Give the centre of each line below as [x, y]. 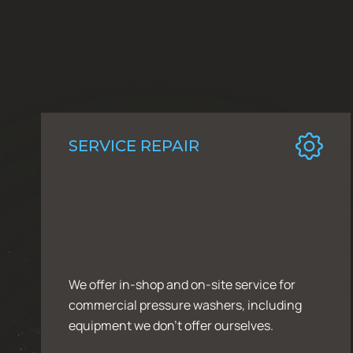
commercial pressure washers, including [185, 305]
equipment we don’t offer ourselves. [171, 325]
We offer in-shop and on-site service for [182, 284]
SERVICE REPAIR [134, 146]
